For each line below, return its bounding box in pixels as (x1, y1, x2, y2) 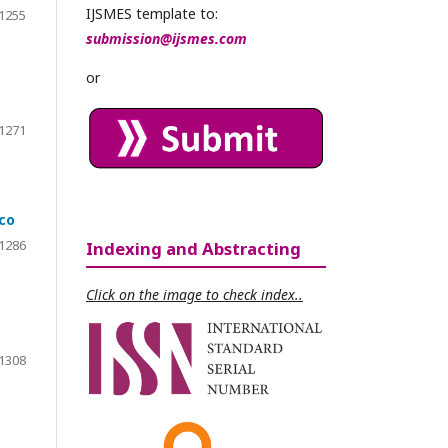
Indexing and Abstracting (86, 237, 301, 261)
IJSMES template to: (86, 4, 218, 23)
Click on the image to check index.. (86, 285, 303, 305)
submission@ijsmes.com (86, 29, 247, 48)
